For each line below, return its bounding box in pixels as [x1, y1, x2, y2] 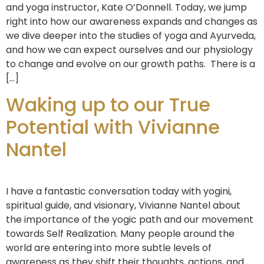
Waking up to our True [6, 91, 210, 118]
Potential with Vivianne [6, 114, 220, 141]
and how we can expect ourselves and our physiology [6, 42, 253, 57]
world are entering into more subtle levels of [6, 241, 212, 255]
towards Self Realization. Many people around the [6, 227, 235, 241]
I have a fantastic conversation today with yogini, [6, 184, 232, 199]
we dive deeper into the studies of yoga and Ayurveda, [6, 28, 256, 42]
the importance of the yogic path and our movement [6, 213, 253, 227]
